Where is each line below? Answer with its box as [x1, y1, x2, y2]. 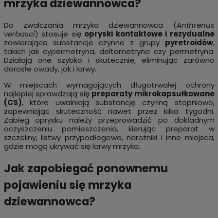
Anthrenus [176, 20, 215, 31]
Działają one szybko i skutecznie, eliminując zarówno [3, 55, 215, 66]
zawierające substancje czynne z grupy [3, 37, 165, 48]
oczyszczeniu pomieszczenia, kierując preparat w [3, 124, 215, 134]
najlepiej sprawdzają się [3, 89, 91, 99]
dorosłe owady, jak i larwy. [3, 64, 96, 74]
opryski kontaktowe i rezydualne [84, 29, 215, 39]
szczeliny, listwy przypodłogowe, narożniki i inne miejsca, [3, 132, 215, 143]
